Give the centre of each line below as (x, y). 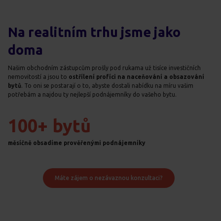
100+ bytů (49, 125)
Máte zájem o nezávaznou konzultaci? (109, 178)
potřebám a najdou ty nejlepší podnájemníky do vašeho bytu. (92, 94)
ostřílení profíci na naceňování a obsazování (136, 76)
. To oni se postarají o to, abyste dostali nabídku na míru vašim (107, 85)
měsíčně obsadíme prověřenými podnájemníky (77, 143)
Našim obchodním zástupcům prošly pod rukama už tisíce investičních (104, 68)
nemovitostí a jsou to (38, 76)
